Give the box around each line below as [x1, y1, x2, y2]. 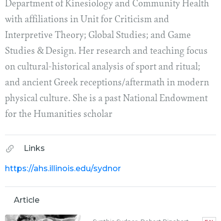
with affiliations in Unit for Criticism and [5, 15, 169, 25]
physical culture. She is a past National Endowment [5, 94, 208, 104]
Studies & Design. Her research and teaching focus [5, 47, 208, 57]
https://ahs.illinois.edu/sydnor [5, 164, 121, 173]
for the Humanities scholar [5, 110, 112, 120]
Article [14, 195, 39, 205]
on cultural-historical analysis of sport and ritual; [5, 63, 200, 73]
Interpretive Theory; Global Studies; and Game [5, 31, 191, 41]
